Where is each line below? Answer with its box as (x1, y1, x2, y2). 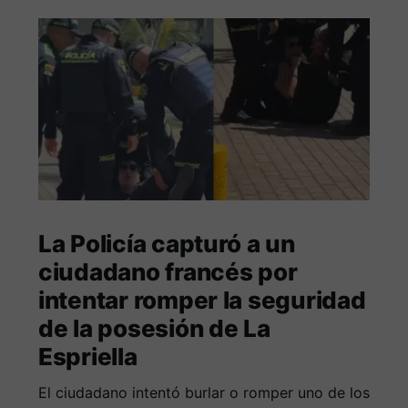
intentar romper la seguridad (37, 286, 366, 315)
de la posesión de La (37, 314, 270, 343)
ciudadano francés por (37, 258, 298, 287)
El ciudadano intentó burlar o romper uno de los (37, 383, 370, 403)
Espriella (37, 342, 138, 372)
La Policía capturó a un (37, 229, 295, 259)
